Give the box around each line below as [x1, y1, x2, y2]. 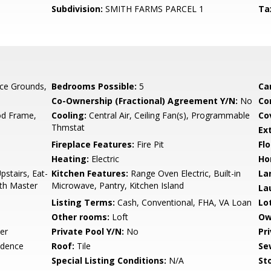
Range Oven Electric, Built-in [128, 168, 241, 179]
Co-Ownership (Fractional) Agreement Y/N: [51, 95, 238, 106]
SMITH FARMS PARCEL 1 [103, 3, 204, 15]
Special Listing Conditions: [51, 255, 167, 266]
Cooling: [51, 109, 87, 121]
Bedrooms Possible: [51, 80, 137, 92]
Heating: [51, 153, 90, 165]
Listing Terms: [51, 197, 116, 208]
